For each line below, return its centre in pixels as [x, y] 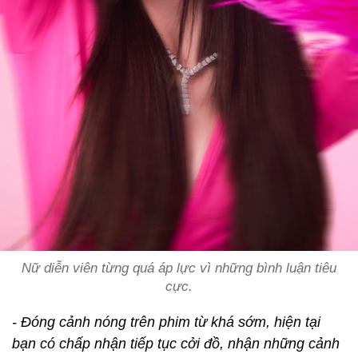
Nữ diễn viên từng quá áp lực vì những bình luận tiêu [179, 268]
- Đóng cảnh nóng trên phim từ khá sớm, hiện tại [166, 322]
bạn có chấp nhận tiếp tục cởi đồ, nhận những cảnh [176, 344]
